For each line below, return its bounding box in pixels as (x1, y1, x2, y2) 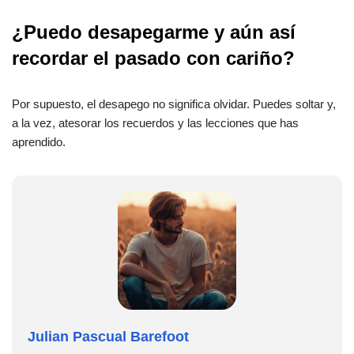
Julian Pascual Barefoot (28, 329, 189, 345)
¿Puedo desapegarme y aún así (12, 21, 296, 43)
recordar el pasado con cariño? (12, 47, 295, 70)
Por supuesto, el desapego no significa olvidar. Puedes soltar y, (12, 97, 336, 111)
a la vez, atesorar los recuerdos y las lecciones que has (12, 116, 299, 130)
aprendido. (12, 135, 66, 149)
